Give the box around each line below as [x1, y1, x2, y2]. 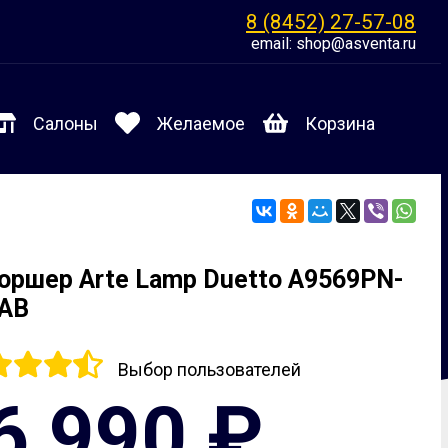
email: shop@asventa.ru [251, 34, 416, 53]
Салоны [32, 113, 98, 135]
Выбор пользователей [118, 359, 302, 381]
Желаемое [157, 113, 246, 135]
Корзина [304, 113, 375, 135]
